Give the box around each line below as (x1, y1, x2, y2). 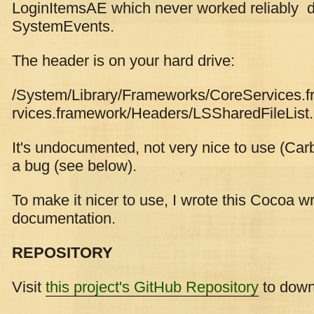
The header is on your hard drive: (12, 52, 235, 69)
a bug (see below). (12, 157, 137, 175)
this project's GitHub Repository (46, 278, 259, 296)
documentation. (12, 210, 116, 227)
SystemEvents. (12, 18, 114, 35)
